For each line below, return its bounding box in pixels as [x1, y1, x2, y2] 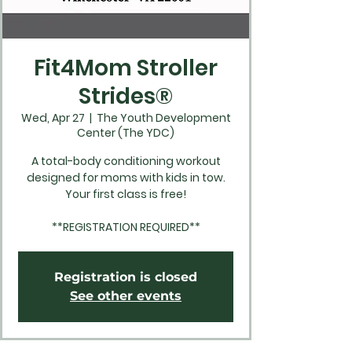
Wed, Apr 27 [20, 110, 85, 126]
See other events [70, 288, 181, 303]
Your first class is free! [65, 186, 186, 202]
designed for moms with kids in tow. [26, 170, 225, 185]
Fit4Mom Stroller [34, 53, 218, 83]
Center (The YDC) [77, 125, 174, 141]
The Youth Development [96, 110, 231, 126]
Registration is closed [54, 269, 197, 284]
